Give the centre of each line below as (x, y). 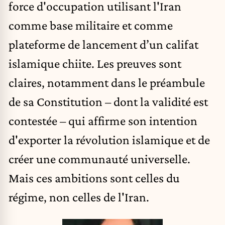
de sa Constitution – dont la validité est (108, 101)
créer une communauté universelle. (99, 158)
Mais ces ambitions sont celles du (94, 178)
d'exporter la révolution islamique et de (109, 139)
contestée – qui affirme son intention (103, 120)
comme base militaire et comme (91, 25)
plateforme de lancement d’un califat (103, 44)
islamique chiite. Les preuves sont (95, 63)
